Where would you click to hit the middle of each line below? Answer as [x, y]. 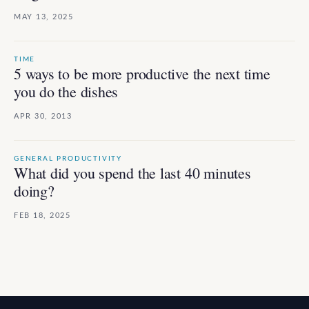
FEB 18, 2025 [42, 215]
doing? [34, 190]
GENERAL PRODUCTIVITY [68, 158]
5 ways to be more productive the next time [142, 73]
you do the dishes [66, 91]
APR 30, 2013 [43, 116]
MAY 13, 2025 [44, 17]
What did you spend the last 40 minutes [132, 172]
